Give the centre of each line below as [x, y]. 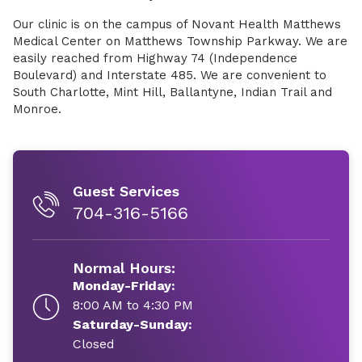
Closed [94, 344]
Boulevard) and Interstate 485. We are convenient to [170, 75]
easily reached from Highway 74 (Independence [155, 58]
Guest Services [126, 191]
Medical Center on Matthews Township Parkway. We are [180, 41]
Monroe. [37, 109]
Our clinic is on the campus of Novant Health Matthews [177, 24]
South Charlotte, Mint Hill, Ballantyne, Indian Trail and [173, 92]
